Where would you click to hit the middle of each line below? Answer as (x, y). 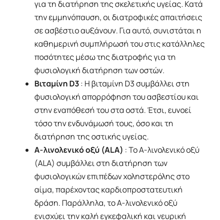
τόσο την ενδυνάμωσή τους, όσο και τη (104, 124)
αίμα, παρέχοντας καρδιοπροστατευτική (109, 190)
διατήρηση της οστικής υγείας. (92, 137)
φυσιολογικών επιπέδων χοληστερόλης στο (112, 177)
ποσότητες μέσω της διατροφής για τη (105, 57)
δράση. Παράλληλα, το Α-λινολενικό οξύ (106, 203)
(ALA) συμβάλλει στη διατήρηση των (101, 163)
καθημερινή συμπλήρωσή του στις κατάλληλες (120, 44)
